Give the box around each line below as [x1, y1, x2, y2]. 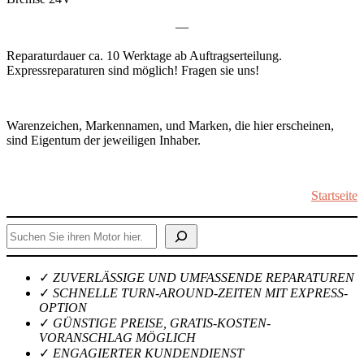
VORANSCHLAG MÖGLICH [39, 331, 196, 344]
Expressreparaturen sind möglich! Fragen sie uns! [6, 63, 259, 77]
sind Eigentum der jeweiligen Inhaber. [6, 133, 201, 147]
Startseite [311, 188, 357, 202]
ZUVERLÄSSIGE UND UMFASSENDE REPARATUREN [53, 271, 354, 284]
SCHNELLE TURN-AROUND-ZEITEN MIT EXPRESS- [53, 286, 348, 300]
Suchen [6, 223, 44, 237]
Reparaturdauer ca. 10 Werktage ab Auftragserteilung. [6, 49, 282, 63]
